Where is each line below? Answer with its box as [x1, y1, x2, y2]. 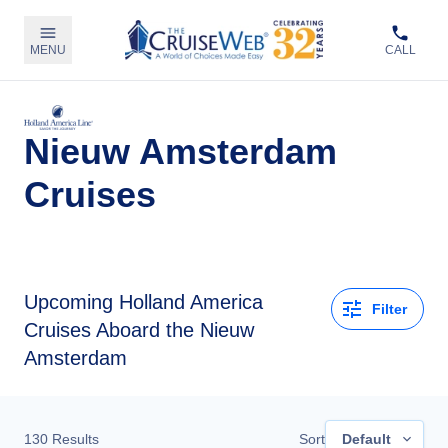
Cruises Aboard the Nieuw [24, 319, 254, 341]
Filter [372, 300, 407, 317]
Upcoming [24, 291, 113, 313]
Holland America [119, 291, 263, 313]
